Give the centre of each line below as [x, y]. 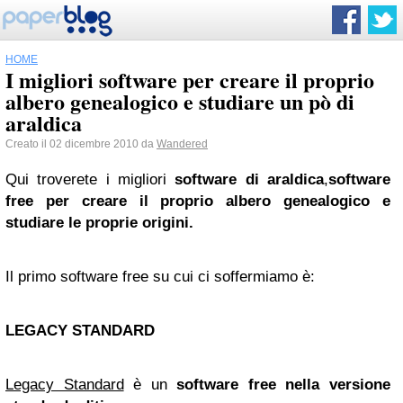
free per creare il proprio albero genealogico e [198, 201]
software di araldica [250, 179]
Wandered [182, 144]
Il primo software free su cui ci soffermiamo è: [160, 277]
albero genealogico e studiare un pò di [180, 101]
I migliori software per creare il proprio [190, 80]
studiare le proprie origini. [99, 223]
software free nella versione [284, 385]
